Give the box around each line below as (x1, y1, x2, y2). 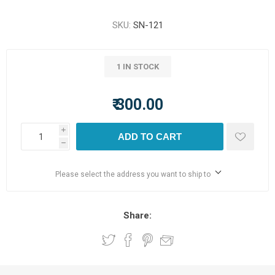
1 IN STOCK (116, 62, 159, 71)
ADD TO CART (118, 131, 182, 142)
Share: (123, 210, 152, 221)
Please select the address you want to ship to (55, 170, 211, 179)
